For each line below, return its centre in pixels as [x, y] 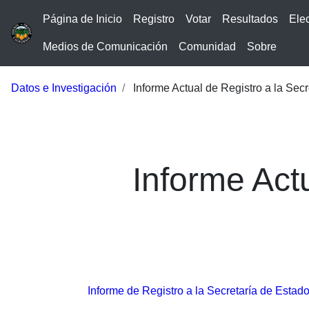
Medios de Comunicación [105, 47]
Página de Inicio [82, 19]
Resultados [250, 19]
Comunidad [207, 47]
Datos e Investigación [64, 88]
